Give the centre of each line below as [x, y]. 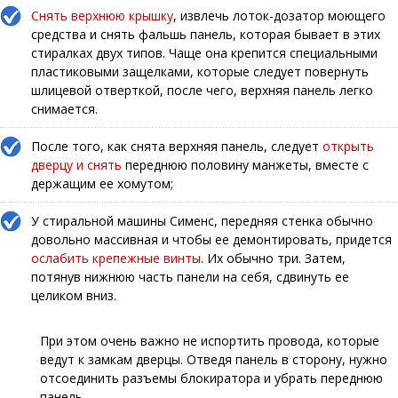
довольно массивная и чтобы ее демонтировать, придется [211, 239]
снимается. [64, 108]
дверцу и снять [76, 164]
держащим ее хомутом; [102, 183]
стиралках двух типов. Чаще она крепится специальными [204, 52]
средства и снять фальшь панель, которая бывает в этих [206, 34]
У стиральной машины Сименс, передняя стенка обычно [202, 220]
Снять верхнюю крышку [102, 15]
